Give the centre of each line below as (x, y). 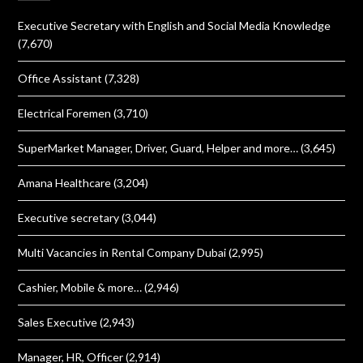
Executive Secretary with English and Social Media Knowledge (175, 26)
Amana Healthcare (65, 183)
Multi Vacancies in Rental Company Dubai (122, 252)
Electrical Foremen (65, 113)
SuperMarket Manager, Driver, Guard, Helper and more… (158, 148)
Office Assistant (60, 78)
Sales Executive (58, 322)
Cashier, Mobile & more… (80, 287)
